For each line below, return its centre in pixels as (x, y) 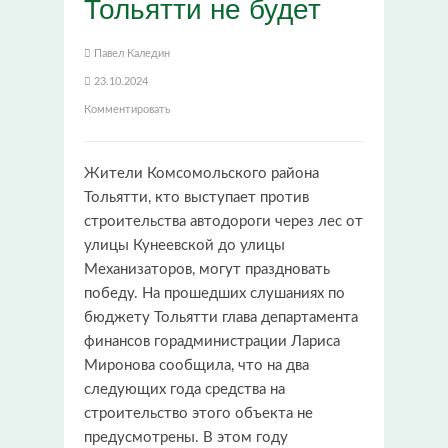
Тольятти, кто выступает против (196, 197)
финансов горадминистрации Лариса (212, 341)
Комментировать (127, 109)
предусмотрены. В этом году (186, 437)
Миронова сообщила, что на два (196, 365)
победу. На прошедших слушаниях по (214, 293)
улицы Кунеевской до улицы (184, 245)
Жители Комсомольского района (201, 173)
